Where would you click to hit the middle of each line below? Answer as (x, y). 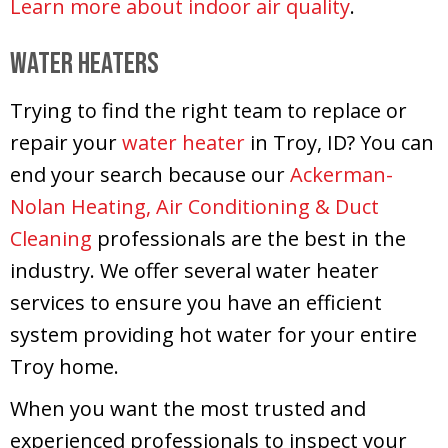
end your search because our (150, 174)
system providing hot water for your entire (213, 334)
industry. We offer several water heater (194, 270)
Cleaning (51, 238)
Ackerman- (341, 174)
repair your (66, 142)
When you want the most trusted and (188, 408)
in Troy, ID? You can (339, 142)
